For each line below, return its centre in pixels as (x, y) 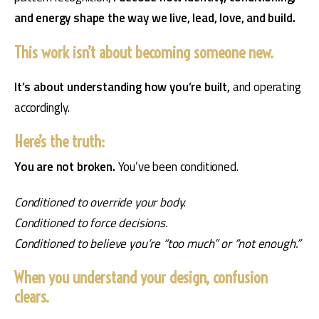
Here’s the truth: (59, 142)
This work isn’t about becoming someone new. (144, 52)
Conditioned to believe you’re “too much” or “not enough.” (158, 243)
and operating (267, 87)
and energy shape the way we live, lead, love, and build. (155, 18)
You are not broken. (66, 167)
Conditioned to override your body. (100, 202)
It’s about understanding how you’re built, (124, 87)
